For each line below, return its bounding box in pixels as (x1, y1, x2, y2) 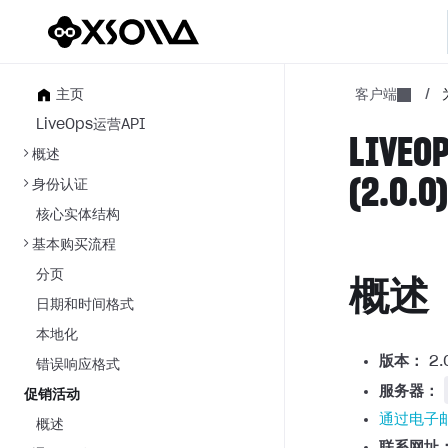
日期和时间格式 (36, 298, 134, 312)
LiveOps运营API (36, 118, 145, 132)
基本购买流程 (32, 238, 116, 252)
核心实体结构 (36, 208, 120, 222)
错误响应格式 (36, 358, 120, 372)
